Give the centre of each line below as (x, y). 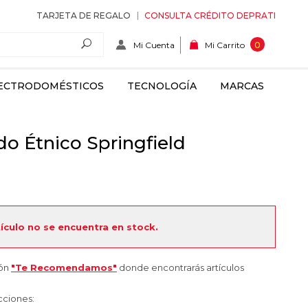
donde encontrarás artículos (180, 267)
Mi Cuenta (154, 45)
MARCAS (242, 86)
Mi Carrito (225, 45)
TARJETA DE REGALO (84, 15)
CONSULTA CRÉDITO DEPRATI (210, 15)
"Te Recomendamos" (64, 267)
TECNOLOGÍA (162, 86)
